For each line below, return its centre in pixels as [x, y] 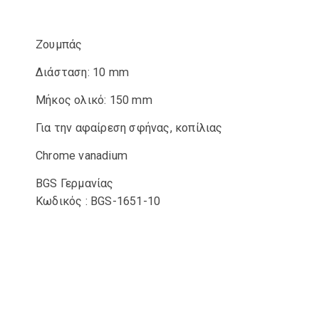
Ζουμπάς [59, 45]
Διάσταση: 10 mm [82, 72]
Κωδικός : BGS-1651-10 [98, 201]
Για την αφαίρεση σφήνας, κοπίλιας [129, 128]
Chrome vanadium [82, 156]
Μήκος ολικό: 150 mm [94, 100]
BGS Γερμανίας [75, 183]
